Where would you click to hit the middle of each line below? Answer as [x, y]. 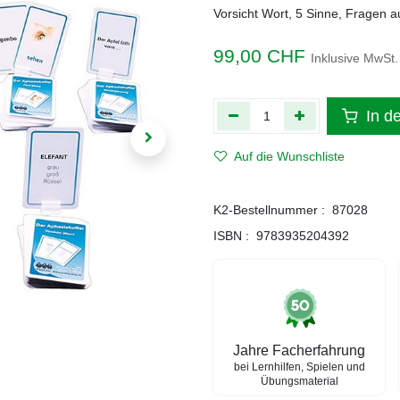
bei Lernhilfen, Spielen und [299, 367]
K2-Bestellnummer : [269, 210]
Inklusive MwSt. [354, 58]
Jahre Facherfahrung [299, 350]
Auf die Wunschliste [289, 156]
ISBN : [231, 236]
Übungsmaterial [299, 381]
